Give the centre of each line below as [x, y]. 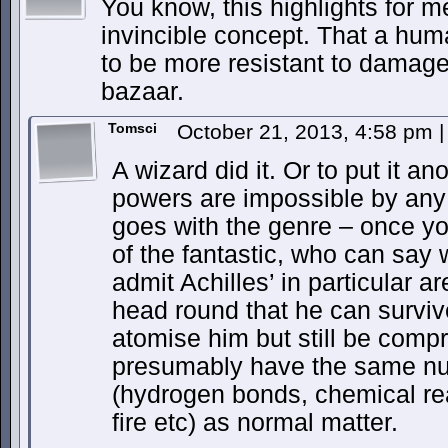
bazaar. [142, 91]
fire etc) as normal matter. [255, 422]
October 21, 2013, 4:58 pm [308, 131]
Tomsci [132, 128]
